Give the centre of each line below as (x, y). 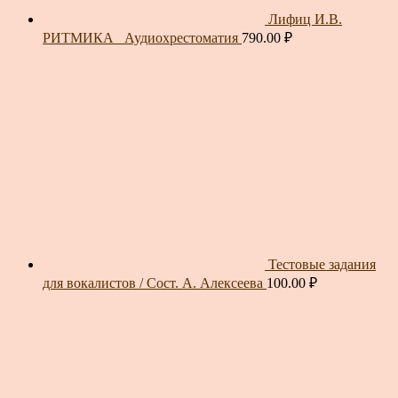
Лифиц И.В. (305, 20)
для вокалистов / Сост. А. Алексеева (153, 283)
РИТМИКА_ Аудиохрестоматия (140, 38)
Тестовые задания (322, 265)
